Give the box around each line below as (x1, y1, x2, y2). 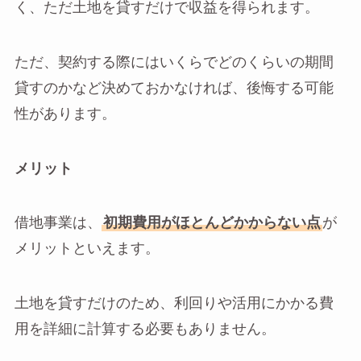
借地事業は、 (14, 216, 102, 230)
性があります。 (14, 106, 116, 121)
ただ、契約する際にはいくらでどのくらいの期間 (14, 55, 334, 69)
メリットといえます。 (14, 242, 160, 256)
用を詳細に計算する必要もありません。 (14, 322, 276, 337)
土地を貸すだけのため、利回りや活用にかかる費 (14, 297, 334, 311)
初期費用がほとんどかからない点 (102, 216, 321, 230)
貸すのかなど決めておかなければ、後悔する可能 (14, 81, 334, 95)
